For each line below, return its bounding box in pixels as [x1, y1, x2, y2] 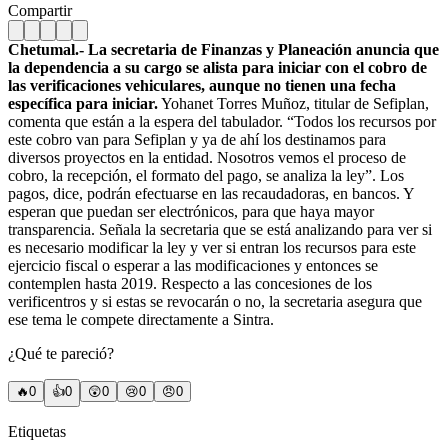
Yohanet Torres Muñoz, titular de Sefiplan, [158, 94, 429, 112]
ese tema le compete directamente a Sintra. [8, 310, 274, 328]
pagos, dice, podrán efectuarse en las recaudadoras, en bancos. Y [8, 184, 414, 202]
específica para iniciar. [8, 94, 158, 112]
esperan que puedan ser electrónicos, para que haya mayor [8, 202, 374, 220]
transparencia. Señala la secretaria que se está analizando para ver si [8, 220, 432, 238]
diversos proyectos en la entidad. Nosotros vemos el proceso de [8, 148, 406, 166]
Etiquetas [8, 422, 66, 440]
